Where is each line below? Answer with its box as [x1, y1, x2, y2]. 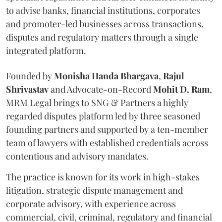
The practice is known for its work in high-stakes [6, 171, 200, 183]
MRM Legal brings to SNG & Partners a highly [6, 97, 188, 109]
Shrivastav [6, 83, 49, 96]
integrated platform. [6, 45, 86, 57]
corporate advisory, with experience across [6, 198, 176, 210]
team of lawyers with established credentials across [6, 137, 208, 149]
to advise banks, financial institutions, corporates [6, 4, 200, 17]
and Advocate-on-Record [49, 83, 153, 96]
